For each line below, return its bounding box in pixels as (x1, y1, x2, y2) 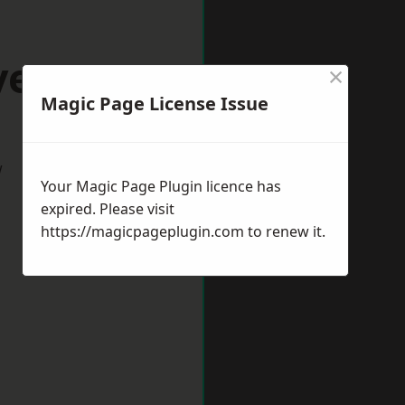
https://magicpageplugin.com (41, 221, 244, 241)
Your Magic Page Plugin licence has (41, 176, 281, 196)
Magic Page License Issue (41, 91, 268, 116)
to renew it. (244, 221, 325, 241)
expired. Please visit (41, 199, 174, 219)
